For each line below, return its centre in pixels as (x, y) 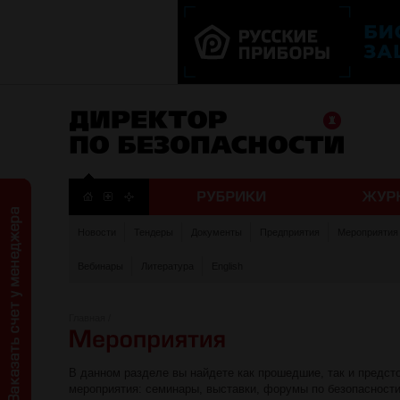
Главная (87, 318)
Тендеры (154, 232)
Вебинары (100, 266)
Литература (167, 266)
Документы (217, 232)
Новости (97, 232)
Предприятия (290, 232)
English (227, 266)
